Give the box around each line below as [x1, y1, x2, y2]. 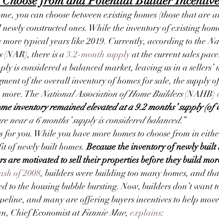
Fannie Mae [82, 207, 126, 218]
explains [130, 207, 161, 218]
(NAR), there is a [2, 48, 66, 60]
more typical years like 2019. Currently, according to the [1, 35, 208, 46]
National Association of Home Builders [39, 88, 185, 99]
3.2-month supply [66, 48, 130, 60]
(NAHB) [185, 88, 217, 99]
